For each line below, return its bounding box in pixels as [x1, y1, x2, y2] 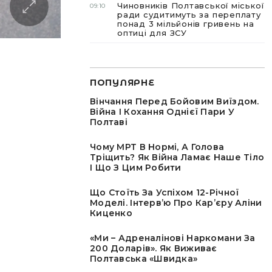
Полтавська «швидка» [90, 253, 198, 264]
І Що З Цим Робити [90, 162, 182, 173]
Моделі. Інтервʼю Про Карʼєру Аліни [90, 197, 262, 208]
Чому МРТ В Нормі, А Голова [90, 141, 225, 152]
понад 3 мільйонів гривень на [117, 19, 254, 29]
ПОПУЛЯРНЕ [90, 77, 155, 88]
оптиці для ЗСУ [117, 28, 187, 38]
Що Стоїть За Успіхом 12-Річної [90, 187, 239, 198]
